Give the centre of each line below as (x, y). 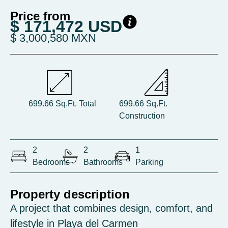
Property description (70, 194)
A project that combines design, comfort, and (111, 208)
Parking (149, 162)
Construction (142, 116)
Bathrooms (103, 162)
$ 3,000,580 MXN (53, 38)
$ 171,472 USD (66, 26)
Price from (40, 16)
